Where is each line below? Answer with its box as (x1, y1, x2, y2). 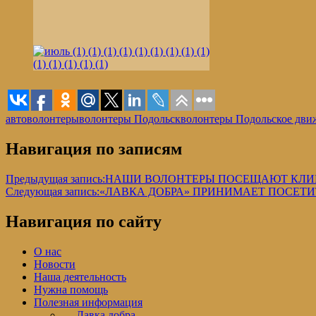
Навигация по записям (6, 140, 182, 159)
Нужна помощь (34, 283, 108, 296)
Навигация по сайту (6, 212, 162, 231)
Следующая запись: (6, 186, 99, 198)
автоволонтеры (6, 113, 79, 126)
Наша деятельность (34, 270, 126, 283)
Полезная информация (34, 296, 142, 308)
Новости (34, 257, 75, 270)
